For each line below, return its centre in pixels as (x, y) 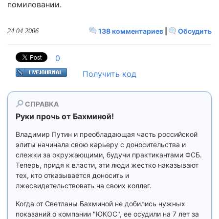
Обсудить (194, 31)
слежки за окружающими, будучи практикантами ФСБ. (109, 155)
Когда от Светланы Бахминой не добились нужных (100, 204)
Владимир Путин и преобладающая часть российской (107, 134)
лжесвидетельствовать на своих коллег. (84, 186)
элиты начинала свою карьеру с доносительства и (101, 144)
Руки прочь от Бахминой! (65, 116)
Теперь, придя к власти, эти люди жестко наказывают (107, 165)
